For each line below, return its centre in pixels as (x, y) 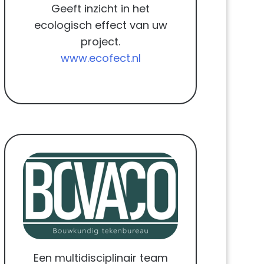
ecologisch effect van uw (100, 25)
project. (101, 41)
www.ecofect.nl (100, 58)
